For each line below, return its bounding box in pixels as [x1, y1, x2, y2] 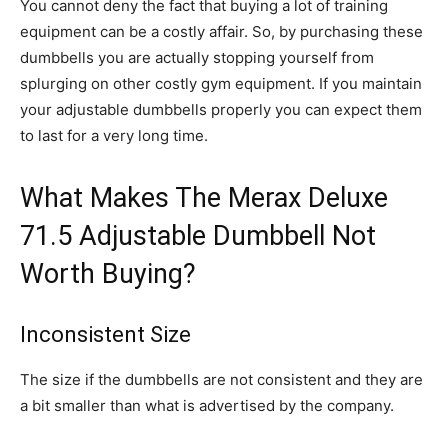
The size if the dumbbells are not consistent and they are [20, 370, 423, 389]
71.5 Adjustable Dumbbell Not [20, 220, 376, 252]
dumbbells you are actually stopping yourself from [20, 48, 374, 67]
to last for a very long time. [20, 126, 208, 145]
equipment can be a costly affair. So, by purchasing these [20, 22, 423, 41]
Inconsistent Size [20, 322, 191, 347]
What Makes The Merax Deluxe [20, 182, 388, 214]
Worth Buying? [20, 258, 196, 290]
